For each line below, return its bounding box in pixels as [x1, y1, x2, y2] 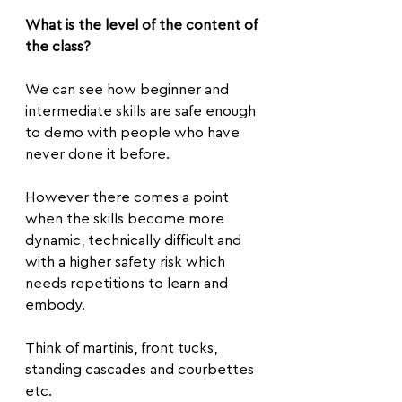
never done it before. [25, 147, 170, 162]
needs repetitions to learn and [25, 276, 232, 291]
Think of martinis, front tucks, [25, 341, 221, 355]
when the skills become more [25, 212, 228, 226]
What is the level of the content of [25, 18, 261, 32]
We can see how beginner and [25, 83, 232, 97]
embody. [25, 298, 85, 312]
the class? [25, 39, 91, 54]
